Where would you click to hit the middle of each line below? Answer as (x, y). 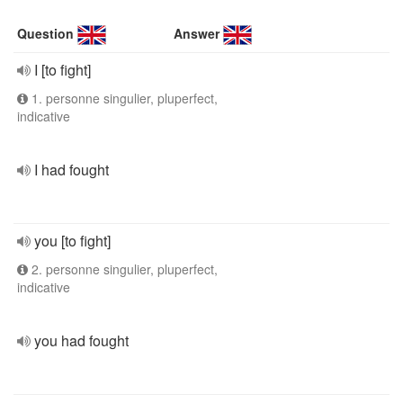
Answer (197, 33)
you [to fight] (72, 241)
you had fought (81, 340)
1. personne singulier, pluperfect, (123, 98)
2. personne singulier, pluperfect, (123, 269)
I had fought (72, 170)
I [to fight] (63, 70)
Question (45, 33)
